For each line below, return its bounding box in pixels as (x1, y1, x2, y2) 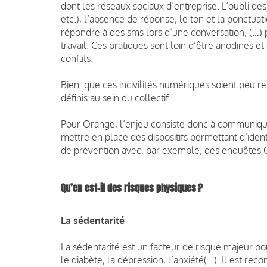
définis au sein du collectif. (61, 91, 171, 104)
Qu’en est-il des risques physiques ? (61, 181, 203, 195)
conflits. (61, 52, 93, 64)
